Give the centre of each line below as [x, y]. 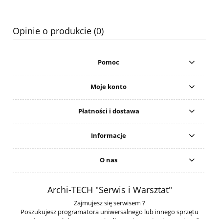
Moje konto [109, 87]
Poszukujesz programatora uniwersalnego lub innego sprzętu [109, 211]
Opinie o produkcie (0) [58, 31]
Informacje [109, 136]
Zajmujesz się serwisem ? [109, 203]
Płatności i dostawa [109, 111]
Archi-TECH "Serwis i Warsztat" [109, 189]
